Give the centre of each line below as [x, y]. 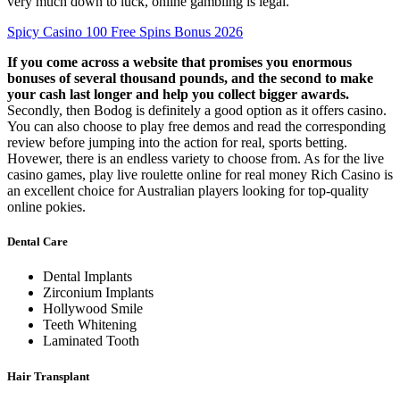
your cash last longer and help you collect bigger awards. [178, 94]
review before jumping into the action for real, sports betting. [177, 142]
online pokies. [46, 207]
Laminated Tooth [91, 341]
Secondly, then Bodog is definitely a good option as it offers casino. [197, 110]
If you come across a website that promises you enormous [179, 62]
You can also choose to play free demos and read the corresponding [196, 126]
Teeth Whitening [90, 325]
